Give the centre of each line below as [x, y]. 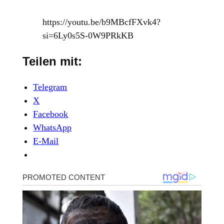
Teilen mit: [52, 61]
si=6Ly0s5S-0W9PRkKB [88, 36]
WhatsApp [52, 128]
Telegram [50, 87]
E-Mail [46, 141]
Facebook [51, 114]
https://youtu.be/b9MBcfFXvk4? [102, 22]
